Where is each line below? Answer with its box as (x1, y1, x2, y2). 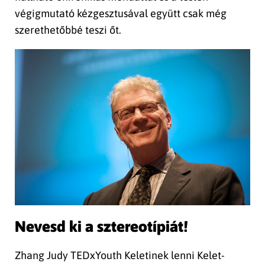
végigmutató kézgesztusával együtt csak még (15, 7, 227, 20)
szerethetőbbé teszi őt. (15, 23, 121, 36)
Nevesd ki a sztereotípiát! (15, 217, 188, 235)
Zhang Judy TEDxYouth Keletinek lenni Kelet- (15, 249, 225, 262)
